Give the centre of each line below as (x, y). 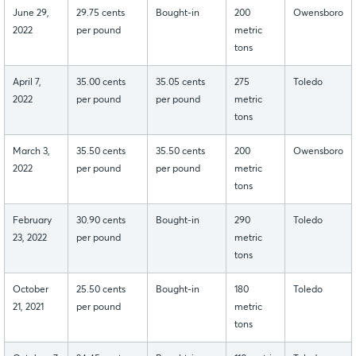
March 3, (31, 152)
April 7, (27, 83)
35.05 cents (180, 83)
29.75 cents (101, 14)
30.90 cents (101, 221)
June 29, (31, 14)
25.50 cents (101, 290)
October (31, 290)
